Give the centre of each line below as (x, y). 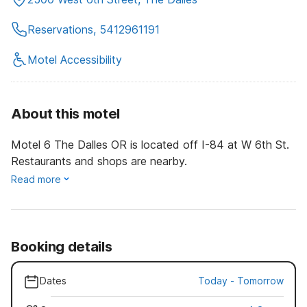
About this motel (66, 114)
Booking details (62, 247)
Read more (36, 180)
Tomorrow (260, 281)
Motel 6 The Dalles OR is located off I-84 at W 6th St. (150, 145)
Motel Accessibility (75, 60)
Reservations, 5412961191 (94, 30)
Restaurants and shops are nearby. (99, 161)
